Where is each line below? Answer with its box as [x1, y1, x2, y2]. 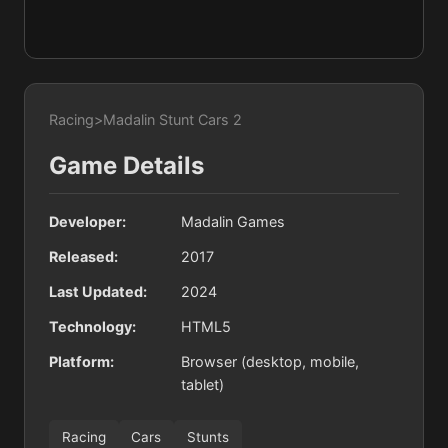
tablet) [181, 376, 224, 394]
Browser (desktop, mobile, [181, 353, 359, 371]
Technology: [49, 318, 136, 336]
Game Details [49, 151, 204, 181]
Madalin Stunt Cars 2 [103, 111, 242, 129]
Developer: [49, 213, 126, 231]
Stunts [186, 428, 229, 445]
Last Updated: [49, 283, 147, 301]
